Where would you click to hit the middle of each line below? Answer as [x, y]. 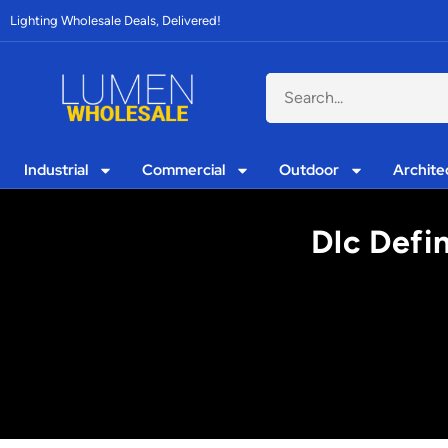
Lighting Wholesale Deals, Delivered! [115, 20]
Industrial [56, 170]
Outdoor [309, 170]
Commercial [184, 170]
